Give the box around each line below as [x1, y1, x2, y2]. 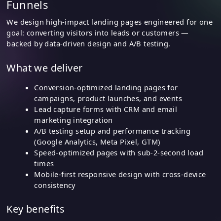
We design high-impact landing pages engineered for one [6, 17, 213, 27]
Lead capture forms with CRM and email [34, 104, 178, 114]
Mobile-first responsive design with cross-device [34, 169, 206, 179]
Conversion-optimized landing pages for [34, 82, 178, 92]
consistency [34, 180, 75, 190]
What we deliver [6, 61, 83, 74]
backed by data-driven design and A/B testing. [6, 38, 171, 49]
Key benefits [6, 202, 65, 216]
